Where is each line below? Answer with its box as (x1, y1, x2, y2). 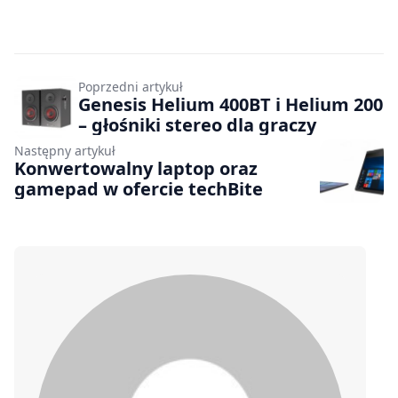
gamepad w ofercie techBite (14, 176, 263, 201)
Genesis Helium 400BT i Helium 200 (78, 92, 383, 116)
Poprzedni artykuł (78, 77, 183, 95)
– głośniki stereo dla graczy (78, 112, 316, 137)
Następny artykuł (14, 141, 115, 159)
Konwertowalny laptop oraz (14, 155, 258, 180)
